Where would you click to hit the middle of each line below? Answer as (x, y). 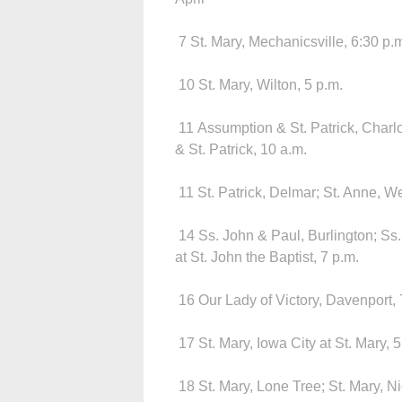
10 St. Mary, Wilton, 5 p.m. (259, 84)
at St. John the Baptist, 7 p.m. (267, 257)
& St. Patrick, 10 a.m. (241, 149)
